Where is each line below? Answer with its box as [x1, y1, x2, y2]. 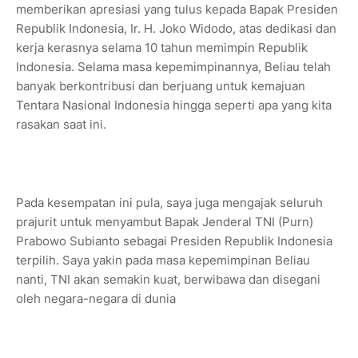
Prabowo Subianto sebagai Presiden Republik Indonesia [16, 233, 332, 249]
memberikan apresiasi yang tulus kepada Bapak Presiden [16, 2, 338, 18]
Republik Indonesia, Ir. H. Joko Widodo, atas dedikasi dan [16, 21, 336, 37]
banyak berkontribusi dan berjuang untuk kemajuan [16, 78, 305, 94]
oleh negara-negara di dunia [16, 291, 176, 307]
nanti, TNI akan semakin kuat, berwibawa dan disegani [16, 272, 320, 288]
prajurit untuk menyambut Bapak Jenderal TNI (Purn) [16, 214, 313, 230]
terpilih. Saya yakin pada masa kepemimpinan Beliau [16, 253, 310, 268]
